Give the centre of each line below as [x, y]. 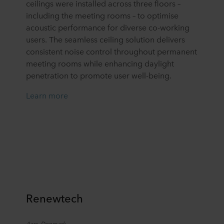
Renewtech [54, 197]
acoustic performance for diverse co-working [108, 27]
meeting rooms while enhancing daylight [100, 63]
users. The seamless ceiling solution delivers [105, 39]
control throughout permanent [140, 51]
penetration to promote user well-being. [99, 75]
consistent [45, 51]
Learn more [47, 95]
